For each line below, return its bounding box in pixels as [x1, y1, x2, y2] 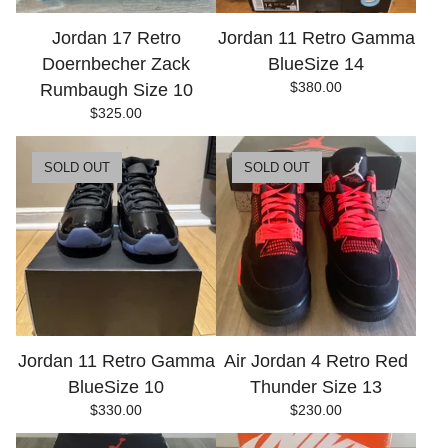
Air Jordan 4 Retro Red [224, 351, 408, 371]
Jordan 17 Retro [51, 28, 181, 48]
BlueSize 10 [68, 377, 164, 397]
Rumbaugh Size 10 [39, 80, 193, 100]
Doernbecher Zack [42, 54, 190, 74]
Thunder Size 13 [250, 377, 382, 397]
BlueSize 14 [268, 54, 364, 74]
